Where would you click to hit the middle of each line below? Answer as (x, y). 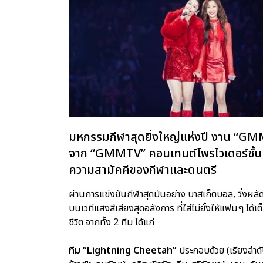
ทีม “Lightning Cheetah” (123, 250)
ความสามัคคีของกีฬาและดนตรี (143, 170)
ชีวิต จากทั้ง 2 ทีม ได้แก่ (112, 222)
